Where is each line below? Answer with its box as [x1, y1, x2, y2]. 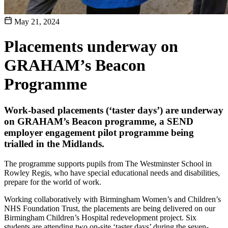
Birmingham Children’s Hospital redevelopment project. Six [4, 213, 196, 222]
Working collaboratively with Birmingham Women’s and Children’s [4, 194, 221, 204]
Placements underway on [4, 37, 178, 56]
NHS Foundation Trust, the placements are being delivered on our [4, 204, 215, 213]
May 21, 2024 [12, 17, 60, 26]
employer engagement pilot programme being [4, 127, 194, 138]
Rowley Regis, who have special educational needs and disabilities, [4, 168, 220, 177]
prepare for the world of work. [4, 177, 101, 186]
